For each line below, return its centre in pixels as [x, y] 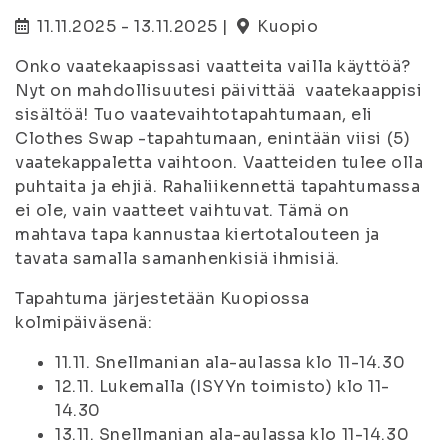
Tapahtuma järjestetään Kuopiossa [162, 298]
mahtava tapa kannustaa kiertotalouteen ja [197, 234]
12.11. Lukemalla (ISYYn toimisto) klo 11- [222, 386]
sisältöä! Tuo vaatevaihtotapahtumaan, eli [194, 114]
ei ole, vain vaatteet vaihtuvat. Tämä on [182, 210]
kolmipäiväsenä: [84, 322]
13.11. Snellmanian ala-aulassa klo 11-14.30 [232, 434]
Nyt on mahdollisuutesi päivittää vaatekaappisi [219, 90]
